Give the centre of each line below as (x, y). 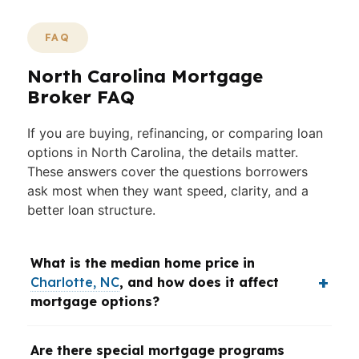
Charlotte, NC (75, 282)
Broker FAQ (81, 97)
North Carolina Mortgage (145, 76)
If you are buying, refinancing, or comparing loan (175, 133)
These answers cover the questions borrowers (167, 171)
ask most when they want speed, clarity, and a (168, 191)
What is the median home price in (143, 263)
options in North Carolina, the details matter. (163, 152)
